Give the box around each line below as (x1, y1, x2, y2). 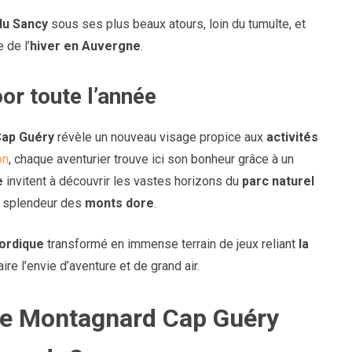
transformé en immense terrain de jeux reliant (44, 236, 299, 252)
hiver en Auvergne (30, 38, 141, 54)
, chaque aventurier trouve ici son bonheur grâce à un (9, 152, 294, 167)
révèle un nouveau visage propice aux (54, 130, 266, 145)
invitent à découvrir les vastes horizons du (3, 174, 242, 189)
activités (266, 130, 318, 145)
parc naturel (242, 174, 314, 189)
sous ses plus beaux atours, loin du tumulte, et (48, 16, 306, 32)
